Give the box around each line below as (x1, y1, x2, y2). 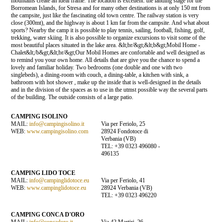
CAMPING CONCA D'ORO (11, 211, 85, 218)
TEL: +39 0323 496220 (101, 191, 157, 199)
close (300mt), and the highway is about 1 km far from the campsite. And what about (11, 19, 210, 26)
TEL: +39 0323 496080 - (101, 142, 160, 150)
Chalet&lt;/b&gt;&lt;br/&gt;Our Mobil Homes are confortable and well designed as (11, 49, 206, 56)
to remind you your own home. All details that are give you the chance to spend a (11, 56, 200, 63)
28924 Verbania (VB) (101, 184, 152, 191)
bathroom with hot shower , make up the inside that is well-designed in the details (11, 78, 202, 86)
